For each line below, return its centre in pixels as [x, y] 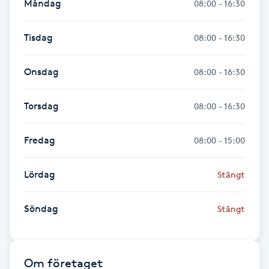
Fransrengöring [41, 45]
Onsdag [41, 71]
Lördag [40, 174]
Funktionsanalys [44, 213]
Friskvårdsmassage [49, 146]
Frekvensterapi [41, 79]
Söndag [41, 208]
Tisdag [38, 37]
